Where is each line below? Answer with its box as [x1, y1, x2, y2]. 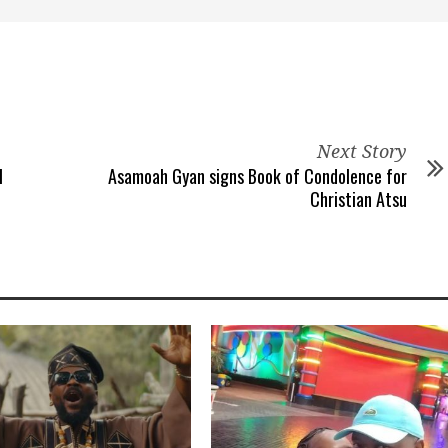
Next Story [317, 141, 407, 162]
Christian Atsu [310, 186, 407, 212]
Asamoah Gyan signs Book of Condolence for [108, 163, 407, 189]
